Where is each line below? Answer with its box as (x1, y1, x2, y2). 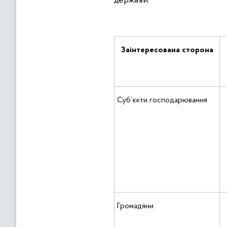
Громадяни (117, 202, 154, 210)
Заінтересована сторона (121, 46, 213, 54)
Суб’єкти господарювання (117, 96, 207, 104)
